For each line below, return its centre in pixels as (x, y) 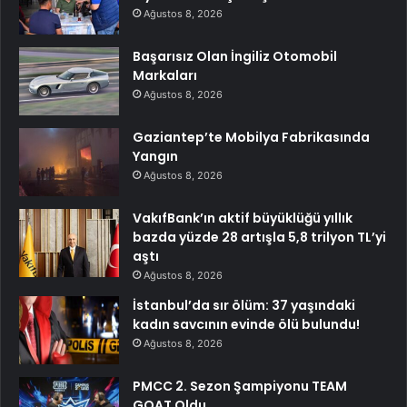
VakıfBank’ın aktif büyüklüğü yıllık (243, 218)
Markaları (165, 76)
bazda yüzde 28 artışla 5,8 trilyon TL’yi (259, 238)
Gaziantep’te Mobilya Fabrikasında (251, 138)
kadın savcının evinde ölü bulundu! (246, 325)
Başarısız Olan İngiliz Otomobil (235, 57)
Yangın (155, 157)
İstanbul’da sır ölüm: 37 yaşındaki (244, 306)
